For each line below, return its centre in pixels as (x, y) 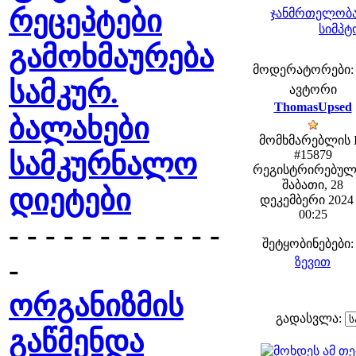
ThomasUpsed (313, 107)
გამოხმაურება (111, 57)
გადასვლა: (310, 318)
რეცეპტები (85, 21)
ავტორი (313, 89)
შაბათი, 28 (313, 185)
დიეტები (70, 200)
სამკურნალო (103, 164)
